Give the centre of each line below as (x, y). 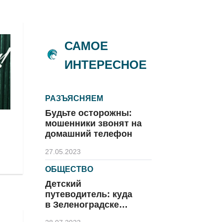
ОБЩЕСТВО (69, 169)
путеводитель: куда (89, 194)
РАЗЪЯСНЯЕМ (74, 98)
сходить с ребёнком (89, 215)
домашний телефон (89, 134)
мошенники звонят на (93, 123)
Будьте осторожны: (88, 113)
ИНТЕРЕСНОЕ (106, 65)
